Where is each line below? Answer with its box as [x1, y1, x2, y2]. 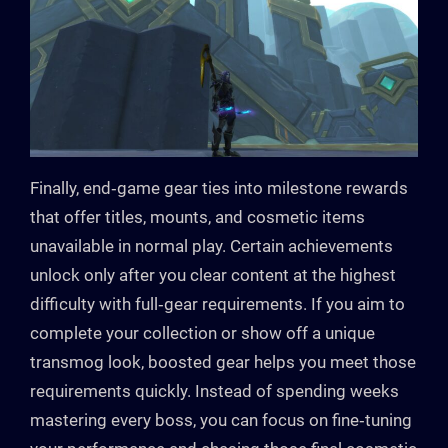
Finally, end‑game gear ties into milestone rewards [30, 178, 408, 199]
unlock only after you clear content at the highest [30, 265, 396, 286]
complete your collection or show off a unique [30, 323, 375, 344]
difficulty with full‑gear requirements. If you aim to [30, 294, 405, 315]
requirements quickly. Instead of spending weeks [30, 381, 399, 402]
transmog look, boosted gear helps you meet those [30, 352, 416, 373]
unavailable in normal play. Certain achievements [30, 236, 393, 257]
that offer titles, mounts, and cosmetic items [30, 207, 365, 228]
